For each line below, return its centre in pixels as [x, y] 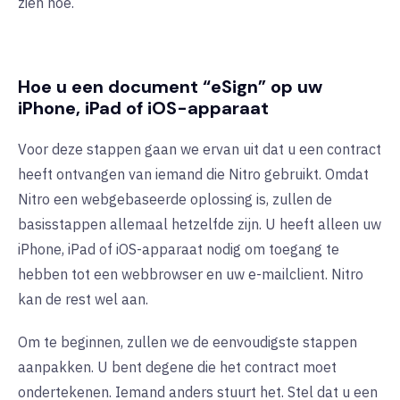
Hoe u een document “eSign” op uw [170, 87]
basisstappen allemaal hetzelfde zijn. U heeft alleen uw [200, 225]
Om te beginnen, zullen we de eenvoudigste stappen [187, 342]
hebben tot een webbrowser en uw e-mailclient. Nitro [191, 275]
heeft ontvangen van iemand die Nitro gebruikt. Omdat [193, 175]
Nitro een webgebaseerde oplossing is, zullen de [175, 200]
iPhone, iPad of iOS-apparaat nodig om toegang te [179, 250]
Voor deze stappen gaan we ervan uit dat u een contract [200, 150]
